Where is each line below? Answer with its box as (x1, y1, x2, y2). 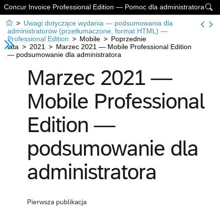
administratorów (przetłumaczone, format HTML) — (7, 27, 167, 35)
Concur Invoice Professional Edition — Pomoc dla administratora (4, 3, 204, 11)
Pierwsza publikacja (27, 198, 86, 206)
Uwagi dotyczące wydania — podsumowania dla (24, 19, 173, 27)
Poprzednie (111, 35, 146, 43)
